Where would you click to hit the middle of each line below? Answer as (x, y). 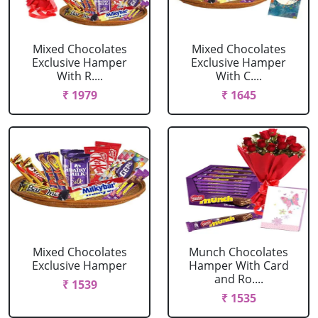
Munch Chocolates (238, 252)
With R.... (79, 76)
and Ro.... (238, 279)
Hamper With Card (238, 265)
